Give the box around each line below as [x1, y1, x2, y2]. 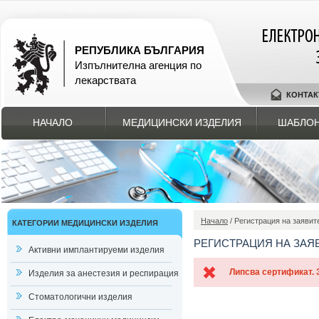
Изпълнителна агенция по [75, 59, 202, 71]
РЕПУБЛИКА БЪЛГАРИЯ [75, 44, 204, 56]
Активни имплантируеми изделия [28, 245, 164, 255]
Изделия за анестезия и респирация [28, 268, 179, 278]
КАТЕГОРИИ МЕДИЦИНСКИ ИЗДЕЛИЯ [12, 219, 158, 227]
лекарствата [75, 74, 136, 86]
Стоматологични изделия [28, 292, 132, 302]
